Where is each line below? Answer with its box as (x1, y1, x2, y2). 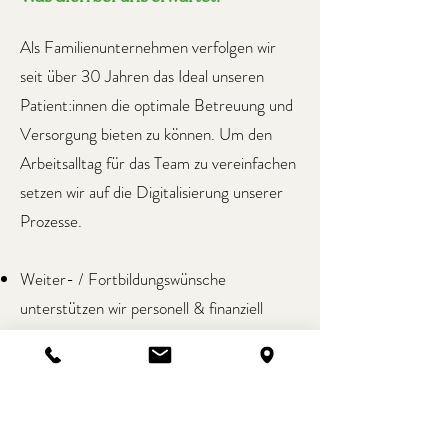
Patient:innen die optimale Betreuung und (20, 93, 293, 117)
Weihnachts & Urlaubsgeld (20, 383, 194, 407)
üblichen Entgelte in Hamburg (20, 354, 217, 378)
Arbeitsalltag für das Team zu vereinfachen (20, 151, 296, 175)
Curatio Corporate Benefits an (20, 412, 221, 436)
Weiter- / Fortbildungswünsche (20, 267, 226, 291)
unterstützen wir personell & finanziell (20, 296, 263, 320)
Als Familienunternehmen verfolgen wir (20, 35, 276, 59)
